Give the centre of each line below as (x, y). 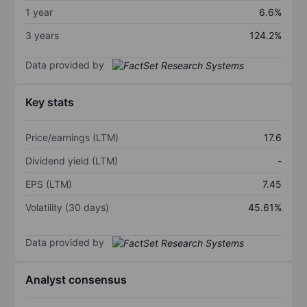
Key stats (50, 102)
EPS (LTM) (49, 184)
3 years (42, 35)
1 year (39, 12)
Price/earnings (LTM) (72, 138)
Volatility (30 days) (67, 208)
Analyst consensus (76, 280)
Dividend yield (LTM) (72, 161)
